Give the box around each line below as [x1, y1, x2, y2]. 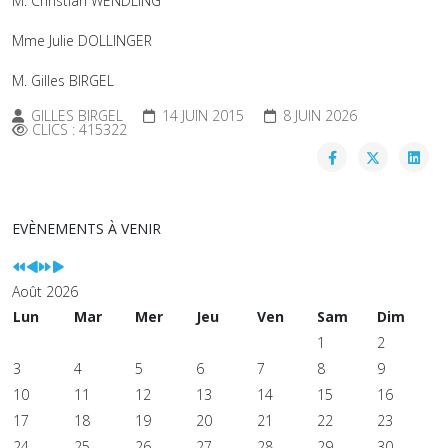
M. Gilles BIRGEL [12, 71, 114, 90]
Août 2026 [12, 282, 78, 301]
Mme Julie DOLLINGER [12, 31, 152, 50]
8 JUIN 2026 [283, 106, 357, 125]
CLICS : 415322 [32, 120, 127, 139]
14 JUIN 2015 [162, 106, 244, 125]
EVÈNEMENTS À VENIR [12, 219, 161, 238]
